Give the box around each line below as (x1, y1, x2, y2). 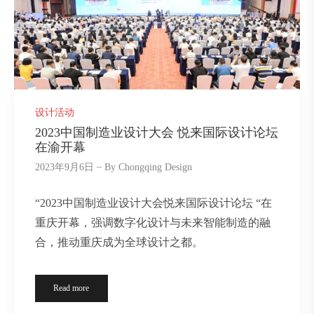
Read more (53, 283, 90, 294)
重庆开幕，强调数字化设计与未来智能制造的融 (35, 217, 271, 229)
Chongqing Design (118, 162, 193, 173)
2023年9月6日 (35, 162, 94, 173)
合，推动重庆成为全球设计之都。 (35, 236, 203, 249)
